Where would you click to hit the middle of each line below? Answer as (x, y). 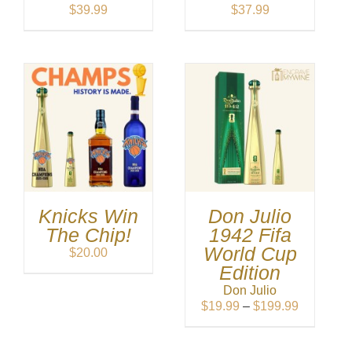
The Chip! (89, 236)
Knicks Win (89, 217)
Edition (250, 273)
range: (316, 321)
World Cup (250, 255)
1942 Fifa (250, 236)
